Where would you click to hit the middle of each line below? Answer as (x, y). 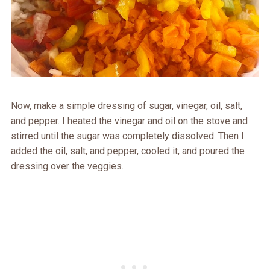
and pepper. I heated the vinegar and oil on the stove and (129, 121)
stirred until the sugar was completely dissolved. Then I (127, 136)
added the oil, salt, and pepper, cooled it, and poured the (127, 151)
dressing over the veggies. (67, 166)
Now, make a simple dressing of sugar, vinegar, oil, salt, (126, 106)
